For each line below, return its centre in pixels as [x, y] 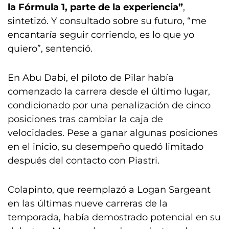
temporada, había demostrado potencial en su [114, 217]
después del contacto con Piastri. [84, 161]
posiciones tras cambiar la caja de [85, 119]
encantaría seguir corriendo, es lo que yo [101, 35]
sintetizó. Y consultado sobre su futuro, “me [107, 21]
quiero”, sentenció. [50, 49]
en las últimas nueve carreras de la [88, 204]
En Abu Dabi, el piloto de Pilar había [91, 78]
